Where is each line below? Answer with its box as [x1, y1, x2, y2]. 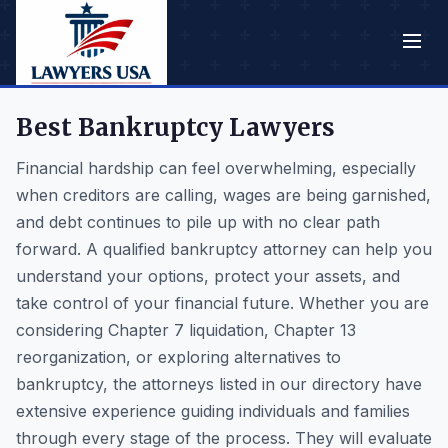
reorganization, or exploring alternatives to [16, 347, 341, 367]
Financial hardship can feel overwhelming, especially [16, 158, 416, 178]
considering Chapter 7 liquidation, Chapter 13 [16, 320, 356, 340]
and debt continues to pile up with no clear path [16, 212, 380, 232]
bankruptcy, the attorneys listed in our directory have [16, 374, 422, 394]
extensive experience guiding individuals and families [16, 401, 410, 421]
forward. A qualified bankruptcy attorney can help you [16, 239, 432, 259]
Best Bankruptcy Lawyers [16, 112, 335, 143]
